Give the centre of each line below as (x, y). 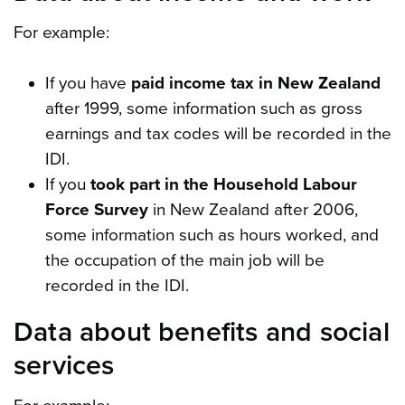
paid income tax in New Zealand (255, 83)
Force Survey (96, 209)
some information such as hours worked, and (212, 235)
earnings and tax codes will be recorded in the (218, 133)
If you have (88, 83)
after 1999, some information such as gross (203, 108)
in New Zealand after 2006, (253, 209)
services (64, 365)
